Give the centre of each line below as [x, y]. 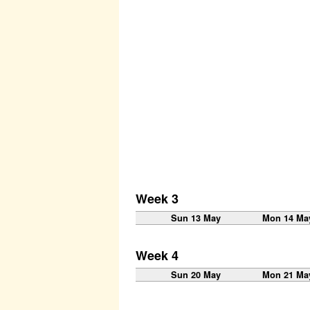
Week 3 [157, 199]
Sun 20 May [195, 275]
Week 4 [157, 256]
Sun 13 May [195, 218]
